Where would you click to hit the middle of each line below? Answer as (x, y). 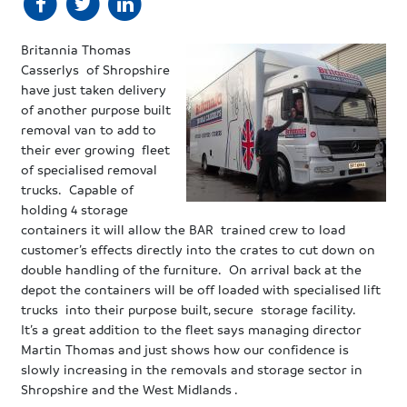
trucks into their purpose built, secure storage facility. (189, 308)
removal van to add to (89, 129)
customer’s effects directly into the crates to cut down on (199, 248)
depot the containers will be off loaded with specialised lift (201, 288)
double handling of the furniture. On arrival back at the (192, 268)
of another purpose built (96, 109)
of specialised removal (89, 169)
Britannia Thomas (76, 49)
